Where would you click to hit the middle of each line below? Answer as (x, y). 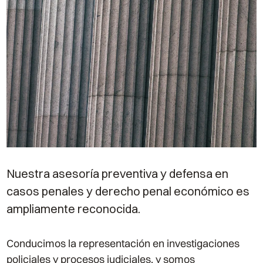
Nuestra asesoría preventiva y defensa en (118, 174)
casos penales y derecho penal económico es (128, 191)
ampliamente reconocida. (74, 209)
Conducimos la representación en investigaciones (123, 244)
